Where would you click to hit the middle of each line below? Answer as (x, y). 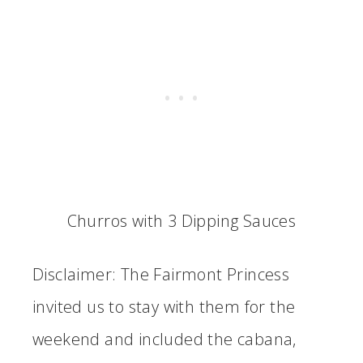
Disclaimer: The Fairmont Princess (161, 275)
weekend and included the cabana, (164, 340)
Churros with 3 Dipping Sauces (181, 221)
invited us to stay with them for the (164, 307)
